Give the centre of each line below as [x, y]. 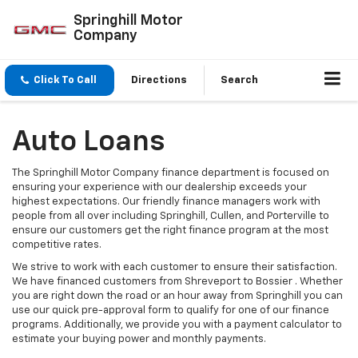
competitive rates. [57, 245]
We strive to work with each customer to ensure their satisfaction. [175, 268]
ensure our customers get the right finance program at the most [170, 231]
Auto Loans [88, 143]
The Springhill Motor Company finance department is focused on [171, 173]
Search [239, 81]
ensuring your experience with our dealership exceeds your [159, 188]
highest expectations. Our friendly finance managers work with [166, 202]
